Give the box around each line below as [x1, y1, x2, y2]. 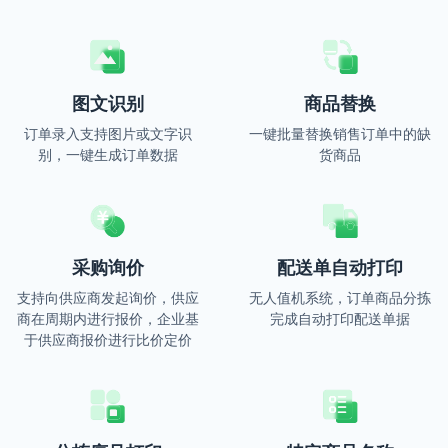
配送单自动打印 [277, 253, 404, 279]
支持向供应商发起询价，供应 [16, 286, 199, 307]
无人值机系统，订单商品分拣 [249, 286, 432, 307]
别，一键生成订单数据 [37, 143, 178, 164]
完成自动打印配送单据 [270, 307, 411, 328]
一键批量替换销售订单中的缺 [249, 122, 432, 143]
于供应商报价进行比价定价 [23, 328, 192, 349]
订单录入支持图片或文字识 [23, 122, 192, 143]
